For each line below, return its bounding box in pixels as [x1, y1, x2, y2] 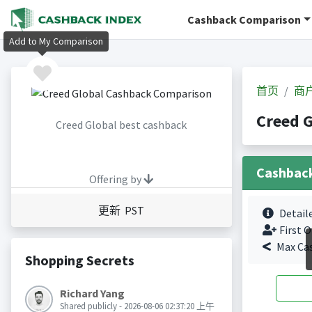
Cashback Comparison [187, 13, 302, 26]
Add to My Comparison [9, 35, 103, 48]
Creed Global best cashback [56, 118, 187, 132]
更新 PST [98, 203, 144, 218]
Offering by [89, 172, 143, 187]
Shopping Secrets [24, 251, 134, 270]
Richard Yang [59, 286, 125, 301]
